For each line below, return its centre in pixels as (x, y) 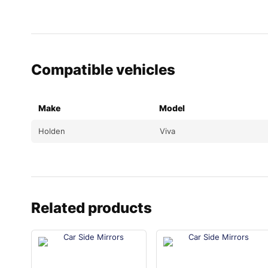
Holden (52, 131)
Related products (92, 208)
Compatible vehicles (103, 70)
